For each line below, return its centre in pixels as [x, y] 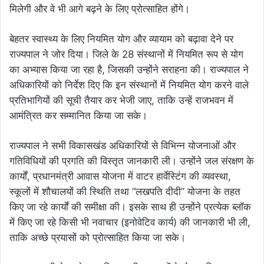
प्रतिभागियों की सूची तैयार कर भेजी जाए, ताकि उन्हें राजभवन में [121, 100]
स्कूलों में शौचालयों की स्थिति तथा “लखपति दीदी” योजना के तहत [125, 192]
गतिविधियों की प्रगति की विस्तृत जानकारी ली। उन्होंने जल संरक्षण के [132, 161]
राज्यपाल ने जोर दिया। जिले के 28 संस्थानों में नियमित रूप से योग [126, 55]
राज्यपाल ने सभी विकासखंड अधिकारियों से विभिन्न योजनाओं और [123, 146]
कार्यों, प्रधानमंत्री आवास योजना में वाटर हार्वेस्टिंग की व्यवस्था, [120, 176]
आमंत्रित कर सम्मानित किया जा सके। [78, 116]
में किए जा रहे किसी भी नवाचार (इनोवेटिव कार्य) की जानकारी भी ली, [130, 222]
